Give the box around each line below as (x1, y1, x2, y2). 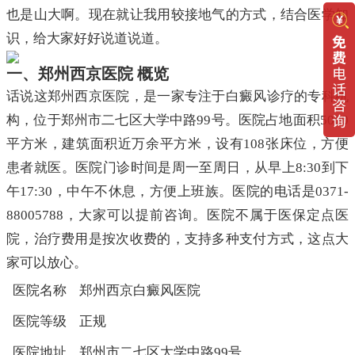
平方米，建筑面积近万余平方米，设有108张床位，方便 (6, 136, 349, 152)
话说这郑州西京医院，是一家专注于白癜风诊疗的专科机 (6, 89, 349, 105)
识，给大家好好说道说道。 (6, 31, 168, 47)
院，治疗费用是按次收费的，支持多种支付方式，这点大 (6, 231, 349, 247)
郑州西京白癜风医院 (79, 283, 200, 299)
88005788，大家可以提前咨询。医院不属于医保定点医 (6, 208, 349, 223)
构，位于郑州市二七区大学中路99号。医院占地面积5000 (6, 113, 349, 128)
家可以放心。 (6, 255, 87, 271)
